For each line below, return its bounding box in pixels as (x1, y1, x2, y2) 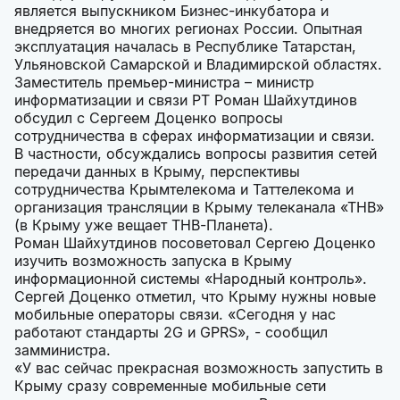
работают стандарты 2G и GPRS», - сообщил (14, 323, 328, 342)
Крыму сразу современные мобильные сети (14, 377, 326, 396)
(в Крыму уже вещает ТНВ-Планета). (14, 216, 273, 235)
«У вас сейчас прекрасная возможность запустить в (14, 359, 383, 378)
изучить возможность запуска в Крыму (14, 252, 292, 271)
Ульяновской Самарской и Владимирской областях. (14, 55, 382, 74)
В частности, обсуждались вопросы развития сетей (14, 145, 377, 163)
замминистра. (14, 341, 111, 360)
